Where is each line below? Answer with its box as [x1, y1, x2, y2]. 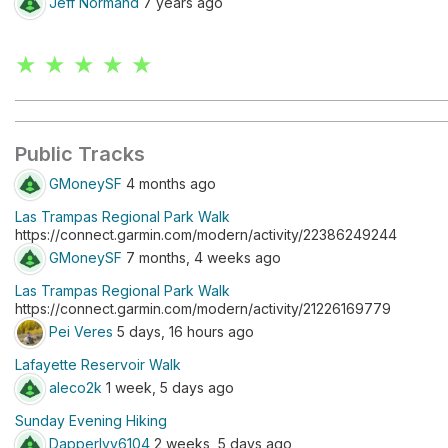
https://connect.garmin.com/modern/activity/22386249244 [15, 226, 397, 243]
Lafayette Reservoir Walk [15, 356, 181, 373]
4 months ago [122, 174, 216, 192]
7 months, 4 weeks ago [122, 248, 281, 266]
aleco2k [49, 378, 102, 396]
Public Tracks [15, 142, 145, 166]
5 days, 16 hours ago [113, 322, 254, 340]
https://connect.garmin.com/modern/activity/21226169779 [15, 300, 391, 317]
